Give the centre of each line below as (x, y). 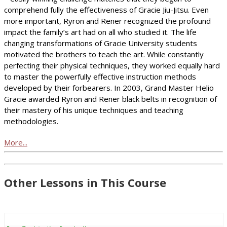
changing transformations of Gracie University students (101, 43)
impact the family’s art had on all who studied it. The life (100, 32)
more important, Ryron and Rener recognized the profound (107, 21)
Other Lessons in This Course (85, 183)
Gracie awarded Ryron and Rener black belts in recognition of (110, 99)
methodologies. (31, 121)
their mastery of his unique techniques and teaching (94, 110)
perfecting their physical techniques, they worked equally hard (112, 65)
